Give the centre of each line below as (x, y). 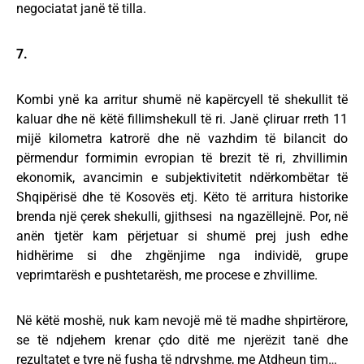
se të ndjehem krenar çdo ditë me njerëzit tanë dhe (182, 340)
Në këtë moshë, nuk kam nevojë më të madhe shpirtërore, (182, 321)
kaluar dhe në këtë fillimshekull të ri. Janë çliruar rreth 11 (182, 119)
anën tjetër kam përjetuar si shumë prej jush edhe (182, 236)
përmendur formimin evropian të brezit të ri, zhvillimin (182, 158)
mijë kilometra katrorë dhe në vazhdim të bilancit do (182, 139)
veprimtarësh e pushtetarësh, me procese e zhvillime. (167, 275)
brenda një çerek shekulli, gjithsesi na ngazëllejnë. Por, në (182, 217)
